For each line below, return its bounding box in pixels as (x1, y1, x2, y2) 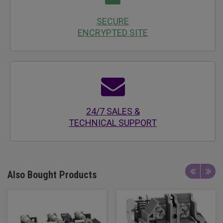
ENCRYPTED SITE (78, 27, 148, 38)
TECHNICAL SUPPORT (69, 117, 157, 128)
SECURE (97, 16, 129, 26)
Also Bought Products (7, 169, 97, 181)
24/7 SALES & (86, 106, 140, 116)
